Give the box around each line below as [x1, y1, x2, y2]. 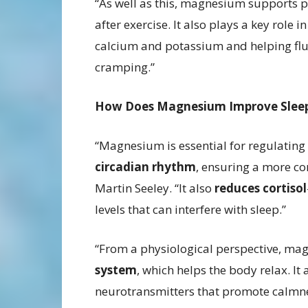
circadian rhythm [95, 159, 196, 175]
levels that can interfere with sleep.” [95, 201, 286, 218]
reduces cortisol [214, 180, 307, 197]
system [95, 262, 137, 278]
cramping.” [95, 59, 155, 76]
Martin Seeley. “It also [95, 180, 214, 197]
